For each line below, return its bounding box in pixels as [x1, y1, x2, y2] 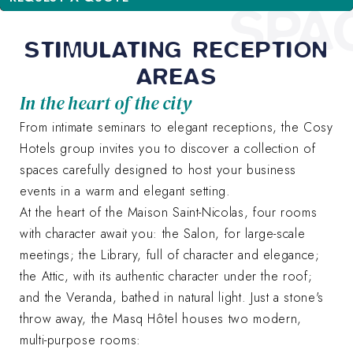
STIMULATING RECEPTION [24, 35, 329, 64]
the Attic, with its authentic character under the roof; [20, 267, 313, 286]
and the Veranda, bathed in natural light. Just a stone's [20, 288, 324, 307]
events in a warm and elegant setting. [20, 182, 231, 201]
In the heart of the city [20, 91, 191, 117]
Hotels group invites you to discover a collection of [20, 139, 316, 158]
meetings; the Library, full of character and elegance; [20, 246, 320, 265]
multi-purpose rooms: [20, 331, 141, 350]
